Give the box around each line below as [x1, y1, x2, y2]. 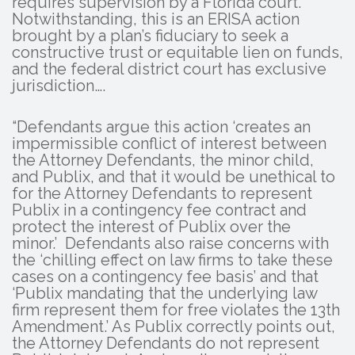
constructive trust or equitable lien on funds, [12, 42, 343, 62]
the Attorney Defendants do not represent [12, 333, 319, 353]
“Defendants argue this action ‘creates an [12, 116, 311, 136]
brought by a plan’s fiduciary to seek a [12, 25, 288, 45]
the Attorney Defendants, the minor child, [12, 150, 314, 170]
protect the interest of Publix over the [12, 216, 291, 236]
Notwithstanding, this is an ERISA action [12, 9, 300, 29]
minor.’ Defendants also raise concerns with [12, 233, 329, 253]
